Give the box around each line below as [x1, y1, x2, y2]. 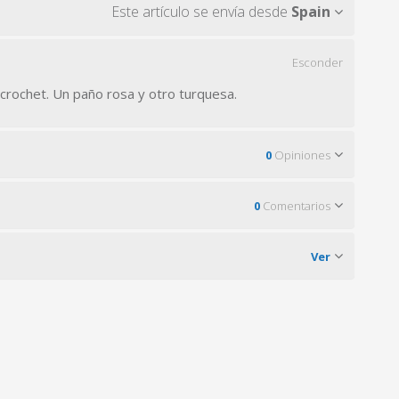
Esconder [292, 54, 343, 70]
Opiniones [272, 147, 330, 163]
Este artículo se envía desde [111, 2, 291, 21]
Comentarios [260, 198, 330, 214]
